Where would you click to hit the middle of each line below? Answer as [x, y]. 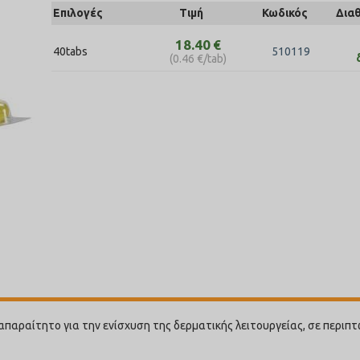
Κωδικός [284, 13]
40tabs [70, 51]
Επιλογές [78, 13]
